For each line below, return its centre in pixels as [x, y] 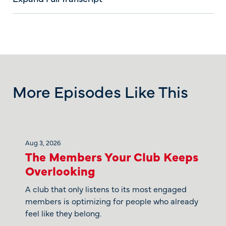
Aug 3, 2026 [43, 142]
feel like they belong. [63, 213]
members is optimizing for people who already [112, 201]
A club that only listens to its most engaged [106, 188]
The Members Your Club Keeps [112, 156]
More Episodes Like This [100, 91]
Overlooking [60, 170]
